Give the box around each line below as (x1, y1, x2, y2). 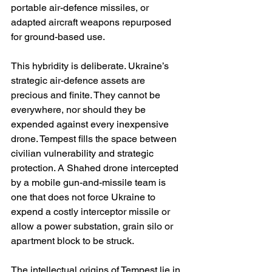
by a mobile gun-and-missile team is (11, 177, 168, 189)
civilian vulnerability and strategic (11, 148, 156, 160)
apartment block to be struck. (11, 235, 134, 247)
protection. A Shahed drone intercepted (11, 162, 181, 174)
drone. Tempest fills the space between (11, 133, 179, 145)
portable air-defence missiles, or (11, 2, 151, 14)
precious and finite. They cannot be (11, 89, 163, 101)
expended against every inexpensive (11, 118, 171, 131)
